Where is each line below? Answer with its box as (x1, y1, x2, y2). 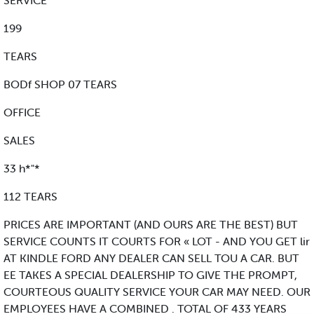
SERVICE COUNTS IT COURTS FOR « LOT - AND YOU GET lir (4, 234, 310, 249)
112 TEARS (4, 189, 57, 204)
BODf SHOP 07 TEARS (4, 77, 117, 92)
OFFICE (4, 105, 41, 120)
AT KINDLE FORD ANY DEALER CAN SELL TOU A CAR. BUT (4, 251, 299, 266)
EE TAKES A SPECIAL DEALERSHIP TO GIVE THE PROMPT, (4, 268, 297, 282)
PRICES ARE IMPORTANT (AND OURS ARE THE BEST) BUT (4, 217, 298, 232)
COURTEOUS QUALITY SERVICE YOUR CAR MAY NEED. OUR (4, 285, 310, 299)
